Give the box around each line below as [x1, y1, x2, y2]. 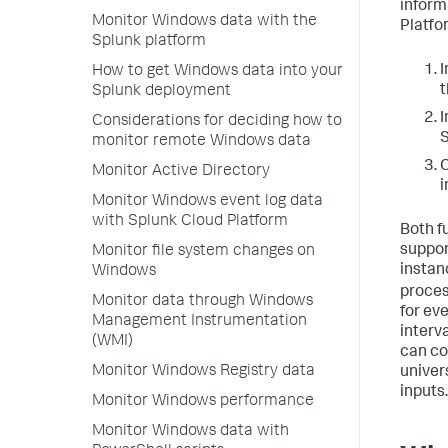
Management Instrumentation [92, 314, 307, 330]
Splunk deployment [92, 84, 231, 100]
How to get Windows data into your [92, 64, 343, 80]
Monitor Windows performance [92, 394, 314, 410]
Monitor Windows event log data [92, 194, 323, 210]
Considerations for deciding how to [92, 114, 342, 130]
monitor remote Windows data [92, 134, 311, 150]
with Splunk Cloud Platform [92, 214, 288, 230]
